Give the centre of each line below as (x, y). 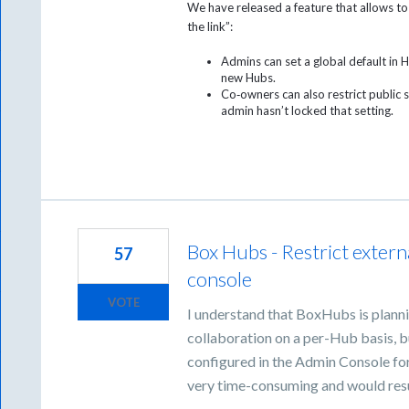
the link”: (210, 27)
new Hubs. (248, 78)
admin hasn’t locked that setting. (307, 111)
